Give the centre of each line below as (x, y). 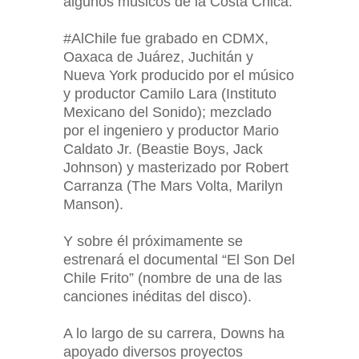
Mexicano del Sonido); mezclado (167, 112)
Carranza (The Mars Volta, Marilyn (173, 186)
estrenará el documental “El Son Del (179, 260)
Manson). (93, 204)
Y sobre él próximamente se (153, 241)
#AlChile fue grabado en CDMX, (166, 38)
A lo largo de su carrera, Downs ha (174, 333)
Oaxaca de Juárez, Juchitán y (158, 57)
